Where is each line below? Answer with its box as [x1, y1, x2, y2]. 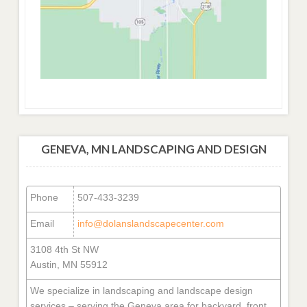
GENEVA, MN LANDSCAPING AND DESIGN [40, 141, 267, 156]
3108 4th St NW [30, 243, 99, 255]
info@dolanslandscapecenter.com [77, 217, 224, 229]
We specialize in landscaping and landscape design [30, 284, 253, 296]
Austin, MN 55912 [30, 258, 108, 270]
